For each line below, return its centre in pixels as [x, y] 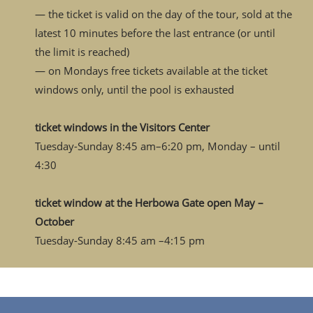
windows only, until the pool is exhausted [134, 89]
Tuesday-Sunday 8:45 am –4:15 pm [120, 240]
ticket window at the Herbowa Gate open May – [149, 203]
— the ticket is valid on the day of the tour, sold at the [163, 14]
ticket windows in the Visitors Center [122, 127]
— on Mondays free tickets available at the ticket [151, 71]
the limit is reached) [82, 52]
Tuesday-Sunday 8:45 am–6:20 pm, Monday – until [158, 146]
